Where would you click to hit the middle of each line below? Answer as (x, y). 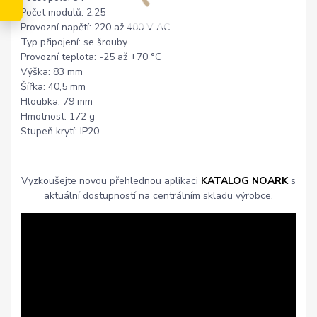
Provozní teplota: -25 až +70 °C (91, 57)
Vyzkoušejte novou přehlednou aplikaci (111, 180)
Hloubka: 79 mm (57, 101)
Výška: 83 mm (52, 71)
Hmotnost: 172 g (58, 116)
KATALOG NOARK (244, 180)
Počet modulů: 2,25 (63, 12)
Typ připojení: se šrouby (74, 42)
